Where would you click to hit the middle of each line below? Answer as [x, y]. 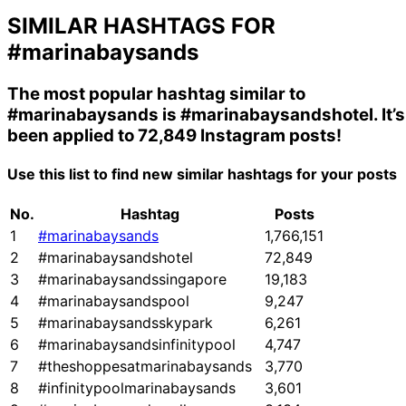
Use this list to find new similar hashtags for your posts [202, 174]
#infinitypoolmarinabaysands [137, 388]
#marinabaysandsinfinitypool [137, 345]
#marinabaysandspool [114, 301]
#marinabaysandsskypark [126, 323]
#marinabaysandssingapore [132, 280]
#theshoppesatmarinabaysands [145, 367]
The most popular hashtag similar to [156, 93]
